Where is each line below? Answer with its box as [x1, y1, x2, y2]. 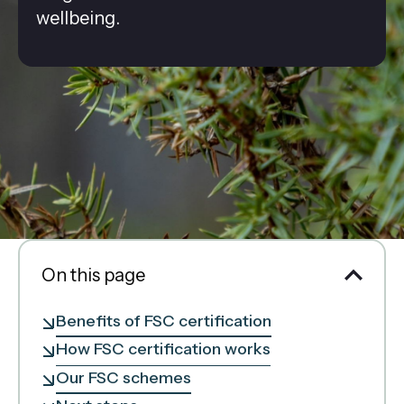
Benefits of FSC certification [56, 310, 271, 331]
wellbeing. [36, 6, 120, 29]
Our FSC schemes [56, 367, 191, 388]
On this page [41, 263, 145, 286]
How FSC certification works [56, 339, 271, 360]
